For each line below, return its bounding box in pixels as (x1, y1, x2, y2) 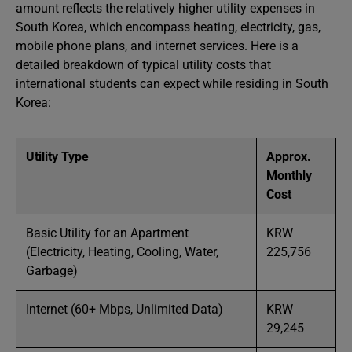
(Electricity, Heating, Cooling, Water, (26, 244, 218, 259)
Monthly (266, 168, 312, 183)
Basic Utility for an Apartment (26, 225, 189, 240)
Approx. (266, 149, 311, 164)
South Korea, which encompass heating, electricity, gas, (16, 20, 321, 35)
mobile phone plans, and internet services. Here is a (16, 38, 299, 53)
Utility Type (26, 149, 89, 164)
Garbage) (26, 263, 78, 278)
